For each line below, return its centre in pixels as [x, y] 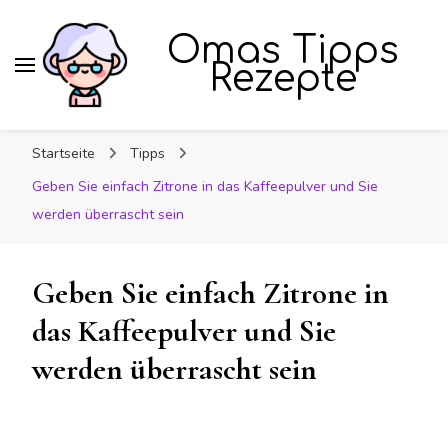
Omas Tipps [282, 51]
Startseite [63, 153]
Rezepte [282, 79]
